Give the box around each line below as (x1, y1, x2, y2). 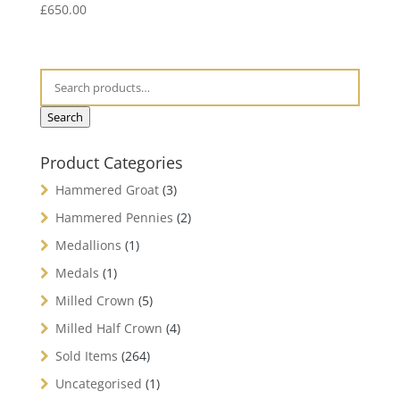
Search (46, 108, 83, 125)
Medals (54, 263, 99, 281)
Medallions (54, 236, 121, 254)
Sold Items (54, 346, 118, 364)
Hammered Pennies (54, 208, 173, 226)
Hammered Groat (54, 180, 159, 198)
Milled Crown (54, 291, 135, 309)
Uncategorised (54, 374, 142, 392)
